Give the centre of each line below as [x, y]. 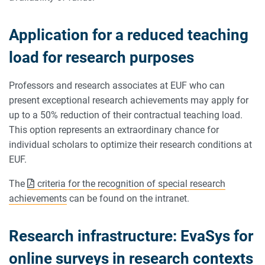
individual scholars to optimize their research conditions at [130, 145]
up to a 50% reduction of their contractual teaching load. [126, 115]
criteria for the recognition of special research [131, 184]
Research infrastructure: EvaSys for [131, 236]
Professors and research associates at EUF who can [117, 86]
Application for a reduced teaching [129, 35]
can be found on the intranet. [128, 199]
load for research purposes [101, 58]
